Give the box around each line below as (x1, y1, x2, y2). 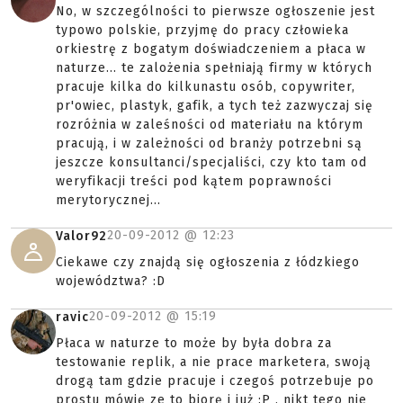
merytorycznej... (56, 193, 161, 208)
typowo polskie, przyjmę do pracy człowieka (56, 22, 349, 38)
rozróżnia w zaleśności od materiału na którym (56, 117, 363, 132)
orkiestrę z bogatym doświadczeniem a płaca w (56, 41, 366, 57)
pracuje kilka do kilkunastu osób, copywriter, (56, 79, 355, 94)
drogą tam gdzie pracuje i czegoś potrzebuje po (56, 373, 374, 389)
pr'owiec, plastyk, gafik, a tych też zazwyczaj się (56, 98, 373, 113)
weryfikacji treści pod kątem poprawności (56, 174, 332, 189)
